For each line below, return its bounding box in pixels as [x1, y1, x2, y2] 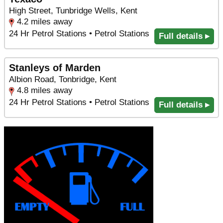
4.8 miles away [17, 86, 73, 96]
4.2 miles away [17, 16, 73, 26]
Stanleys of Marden [9, 62, 101, 74]
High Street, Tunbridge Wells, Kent [9, 5, 137, 15]
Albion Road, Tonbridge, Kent [9, 75, 116, 85]
